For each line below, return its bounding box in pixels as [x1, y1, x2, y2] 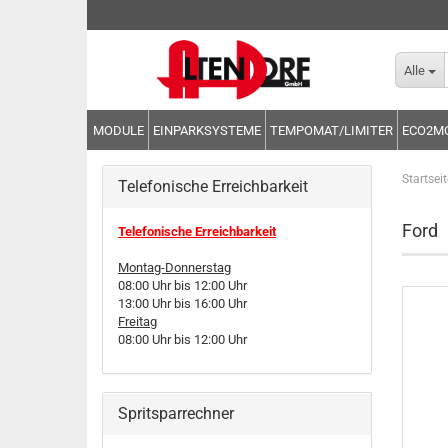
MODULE [93, 123, 144, 138]
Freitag [118, 314, 157, 329]
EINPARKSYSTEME [153, 123, 261, 138]
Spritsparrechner [118, 404, 234, 423]
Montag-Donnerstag [118, 260, 231, 275]
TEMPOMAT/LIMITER [270, 123, 393, 138]
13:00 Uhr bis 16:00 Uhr [118, 296, 247, 311]
